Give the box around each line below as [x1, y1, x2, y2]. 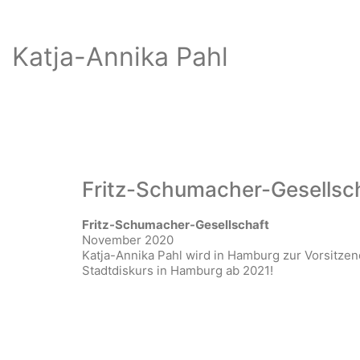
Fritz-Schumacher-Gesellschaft [82, 217, 269, 232]
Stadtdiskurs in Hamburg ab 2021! [82, 263, 273, 278]
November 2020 [82, 232, 174, 247]
